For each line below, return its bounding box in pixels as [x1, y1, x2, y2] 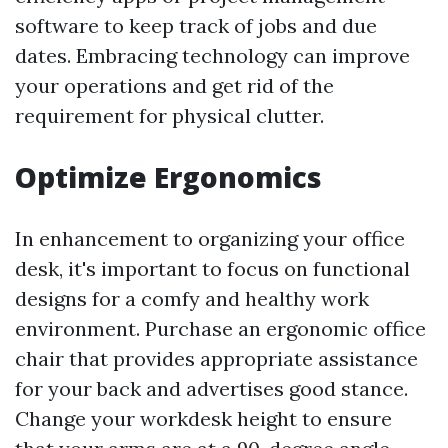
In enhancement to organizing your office [15, 226, 405, 252]
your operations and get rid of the [15, 73, 334, 99]
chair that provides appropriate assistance [15, 346, 418, 372]
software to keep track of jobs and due [15, 13, 377, 39]
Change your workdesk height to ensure [15, 406, 392, 432]
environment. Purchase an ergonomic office [15, 316, 426, 342]
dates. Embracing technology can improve [15, 43, 410, 69]
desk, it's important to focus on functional [15, 256, 410, 282]
